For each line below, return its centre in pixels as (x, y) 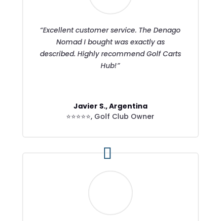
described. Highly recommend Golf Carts (110, 54)
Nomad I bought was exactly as (110, 42)
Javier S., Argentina (110, 106)
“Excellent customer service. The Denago (110, 30)
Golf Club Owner (125, 116)
